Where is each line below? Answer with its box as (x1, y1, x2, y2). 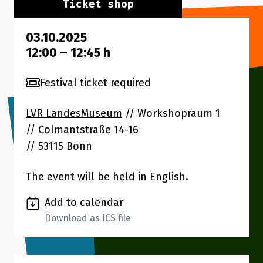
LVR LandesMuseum (26, 107, 122, 120)
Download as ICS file (45, 213, 131, 224)
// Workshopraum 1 (122, 107, 220, 120)
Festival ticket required (40, 76, 151, 89)
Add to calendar (45, 196, 123, 209)
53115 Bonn (38, 140, 92, 153)
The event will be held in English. (26, 170, 188, 183)
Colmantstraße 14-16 (38, 123, 139, 136)
